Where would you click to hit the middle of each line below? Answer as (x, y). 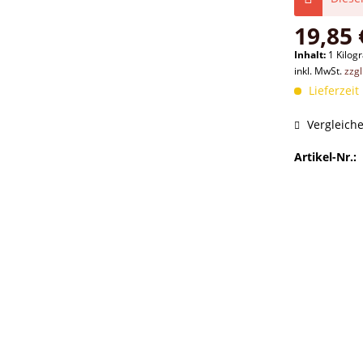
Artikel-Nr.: (326, 157)
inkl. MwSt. (320, 71)
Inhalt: (312, 55)
